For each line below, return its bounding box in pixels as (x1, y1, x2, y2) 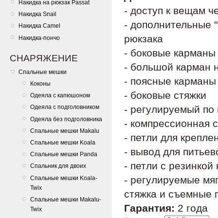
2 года (175, 202, 208, 214)
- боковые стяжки (124, 90, 206, 101)
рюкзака (124, 33, 163, 45)
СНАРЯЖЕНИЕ (10, 53, 78, 63)
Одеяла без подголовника (30, 115, 102, 123)
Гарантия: (124, 202, 175, 214)
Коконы (30, 80, 51, 88)
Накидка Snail (18, 11, 56, 18)
